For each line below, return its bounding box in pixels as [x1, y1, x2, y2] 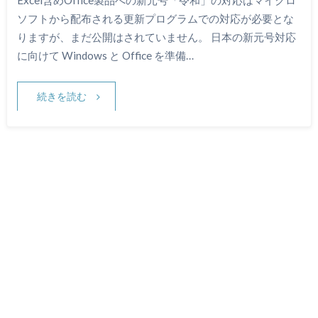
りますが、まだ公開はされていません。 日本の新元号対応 [16, 30, 296, 43]
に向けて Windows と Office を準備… [16, 48, 194, 62]
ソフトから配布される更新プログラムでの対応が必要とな [16, 11, 294, 25]
